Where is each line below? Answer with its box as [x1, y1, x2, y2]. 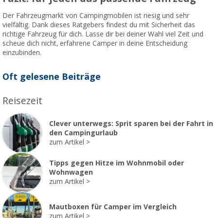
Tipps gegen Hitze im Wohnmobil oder [49, 159, 184, 167]
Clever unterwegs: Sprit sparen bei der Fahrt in [49, 119, 213, 127]
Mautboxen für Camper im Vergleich [49, 203, 177, 211]
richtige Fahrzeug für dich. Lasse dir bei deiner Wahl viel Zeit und [2, 30, 203, 38]
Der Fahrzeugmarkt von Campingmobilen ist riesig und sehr [2, 11, 189, 19]
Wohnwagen [49, 168, 93, 176]
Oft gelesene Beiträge [2, 71, 101, 82]
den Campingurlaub [49, 128, 118, 137]
